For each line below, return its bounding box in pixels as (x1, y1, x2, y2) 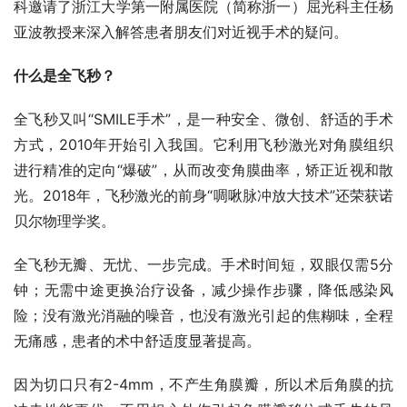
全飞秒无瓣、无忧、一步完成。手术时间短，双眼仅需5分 (14, 255, 393, 274)
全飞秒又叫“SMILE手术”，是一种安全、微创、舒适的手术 (14, 110, 393, 129)
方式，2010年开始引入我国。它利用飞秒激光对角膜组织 (14, 135, 393, 154)
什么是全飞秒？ (14, 66, 115, 85)
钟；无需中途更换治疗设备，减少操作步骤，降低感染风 (14, 281, 393, 300)
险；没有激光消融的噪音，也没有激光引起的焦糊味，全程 (14, 306, 393, 325)
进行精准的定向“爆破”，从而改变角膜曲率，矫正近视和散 (14, 161, 393, 180)
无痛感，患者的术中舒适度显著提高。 (14, 332, 261, 351)
